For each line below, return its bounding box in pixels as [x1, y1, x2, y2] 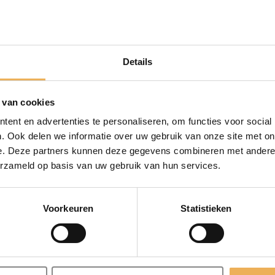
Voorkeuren [43, 203, 93, 214]
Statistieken [180, 203, 232, 214]
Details [122, 56, 153, 68]
